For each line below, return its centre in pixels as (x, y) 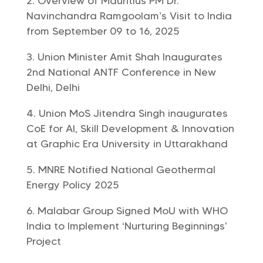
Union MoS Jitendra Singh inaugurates (133, 113)
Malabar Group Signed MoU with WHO (132, 211)
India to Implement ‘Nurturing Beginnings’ (126, 226)
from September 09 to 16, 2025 (103, 31)
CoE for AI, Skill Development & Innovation (130, 129)
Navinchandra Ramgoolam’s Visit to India (129, 16)
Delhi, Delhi (53, 87)
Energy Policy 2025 (73, 185)
